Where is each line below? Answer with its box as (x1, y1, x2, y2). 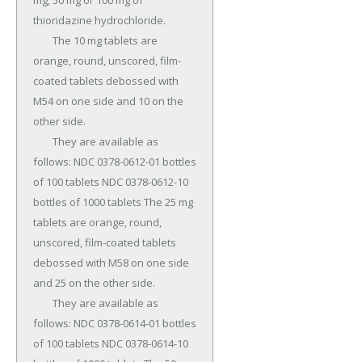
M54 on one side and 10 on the (33, 94, 183, 109)
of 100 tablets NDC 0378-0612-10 (33, 175, 188, 190)
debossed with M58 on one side (33, 255, 189, 271)
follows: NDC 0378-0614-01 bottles (33, 316, 196, 331)
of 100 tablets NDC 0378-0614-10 (33, 336, 188, 351)
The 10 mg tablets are (33, 33, 53, 48)
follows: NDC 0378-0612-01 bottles (33, 154, 196, 170)
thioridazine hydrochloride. (33, 13, 166, 28)
